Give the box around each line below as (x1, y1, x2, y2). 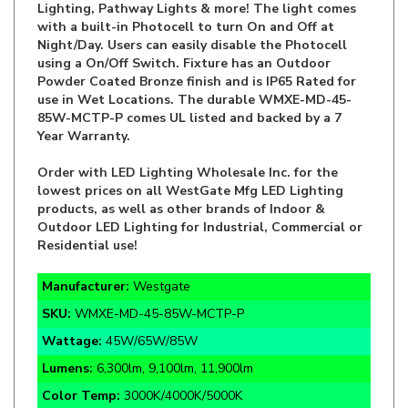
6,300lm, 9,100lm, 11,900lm (97, 328, 253, 346)
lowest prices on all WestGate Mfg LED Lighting (37, 150, 343, 168)
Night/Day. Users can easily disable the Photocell (37, 5, 347, 23)
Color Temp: (42, 355, 124, 373)
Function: (42, 382, 105, 401)
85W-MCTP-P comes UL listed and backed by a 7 (37, 77, 342, 96)
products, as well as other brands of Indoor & (37, 168, 325, 187)
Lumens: (42, 328, 97, 346)
